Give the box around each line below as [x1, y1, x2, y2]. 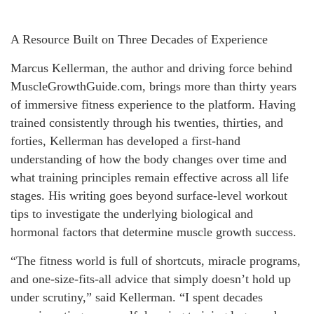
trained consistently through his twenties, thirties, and [11, 115, 283, 130]
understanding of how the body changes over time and [11, 151, 287, 166]
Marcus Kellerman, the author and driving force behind [11, 60, 292, 75]
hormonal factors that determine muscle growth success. [11, 224, 296, 239]
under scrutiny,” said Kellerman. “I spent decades [11, 289, 263, 304]
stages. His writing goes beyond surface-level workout [11, 188, 287, 203]
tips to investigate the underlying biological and [11, 206, 253, 221]
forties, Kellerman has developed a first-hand [11, 133, 240, 148]
